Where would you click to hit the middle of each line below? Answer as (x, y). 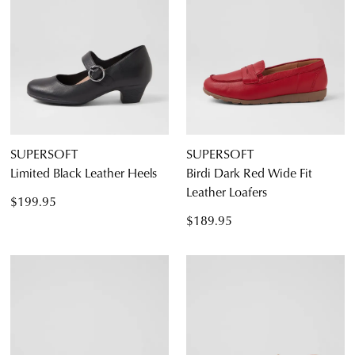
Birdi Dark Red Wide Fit (249, 173)
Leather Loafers (227, 192)
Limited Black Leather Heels (84, 173)
